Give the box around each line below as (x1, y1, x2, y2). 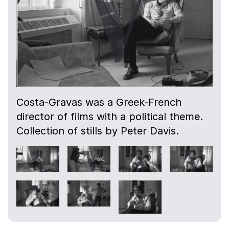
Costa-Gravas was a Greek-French (16, 96, 181, 108)
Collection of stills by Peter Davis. (16, 124, 179, 137)
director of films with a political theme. (16, 110, 203, 123)
